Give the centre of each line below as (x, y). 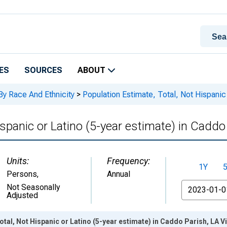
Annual (119, 174)
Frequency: (128, 161)
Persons (22, 174)
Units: (18, 161)
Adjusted (22, 195)
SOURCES (43, 70)
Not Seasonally (33, 187)
